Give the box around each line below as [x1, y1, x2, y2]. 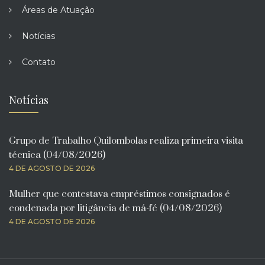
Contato [22, 56, 56, 67]
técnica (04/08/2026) [9, 148, 105, 161]
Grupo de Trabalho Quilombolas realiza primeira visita [9, 134, 243, 147]
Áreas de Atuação [22, 4, 95, 15]
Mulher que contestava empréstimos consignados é [9, 188, 230, 200]
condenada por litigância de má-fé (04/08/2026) [9, 202, 222, 214]
